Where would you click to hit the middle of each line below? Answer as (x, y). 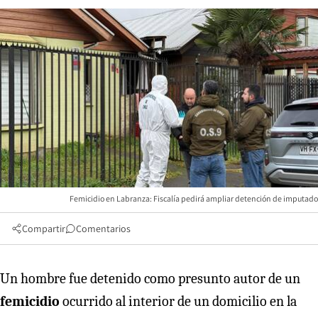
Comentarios (103, 228)
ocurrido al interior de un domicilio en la (178, 301)
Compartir (44, 228)
